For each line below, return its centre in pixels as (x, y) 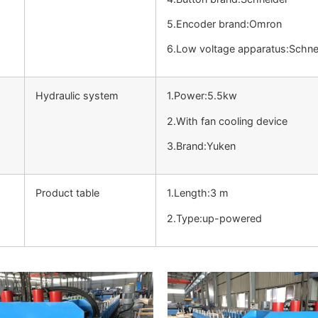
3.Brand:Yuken (201, 146)
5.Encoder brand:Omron (224, 23)
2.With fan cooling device (227, 121)
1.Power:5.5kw (202, 96)
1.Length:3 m (198, 193)
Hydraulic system (77, 96)
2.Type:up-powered (214, 218)
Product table (67, 193)
